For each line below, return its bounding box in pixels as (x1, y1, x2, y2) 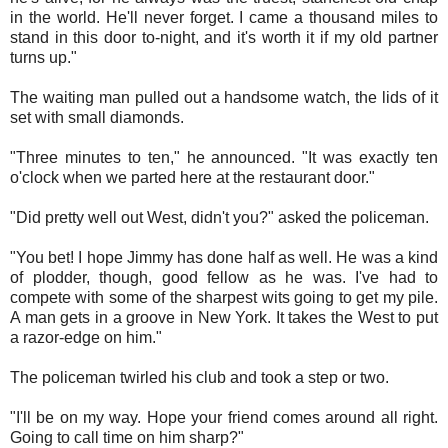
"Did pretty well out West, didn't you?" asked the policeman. (10, 208, 433, 226)
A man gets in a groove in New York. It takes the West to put (10, 308, 438, 326)
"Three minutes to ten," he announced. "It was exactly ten (10, 148, 438, 166)
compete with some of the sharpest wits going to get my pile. (10, 288, 438, 306)
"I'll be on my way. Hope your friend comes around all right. (10, 408, 438, 426)
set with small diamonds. (10, 108, 188, 126)
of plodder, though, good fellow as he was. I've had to (10, 268, 438, 286)
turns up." (10, 48, 77, 66)
